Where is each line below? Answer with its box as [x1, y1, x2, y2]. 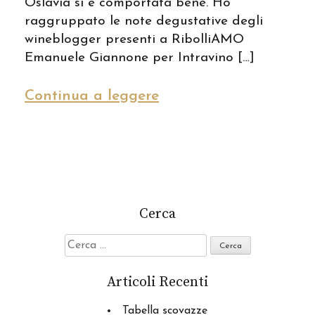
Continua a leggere [25, 89, 159, 104]
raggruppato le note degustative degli [25, 15, 263, 29]
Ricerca [63, 236, 101, 248]
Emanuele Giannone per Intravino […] [25, 51, 255, 65]
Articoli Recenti [107, 274, 208, 292]
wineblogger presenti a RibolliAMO [25, 33, 244, 47]
